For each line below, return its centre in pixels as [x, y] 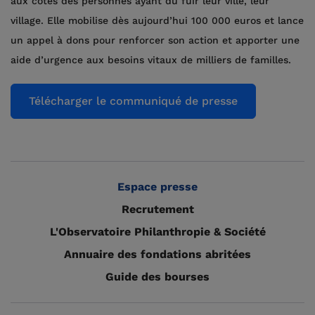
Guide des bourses [157, 277]
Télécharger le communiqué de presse [133, 101]
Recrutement [157, 209]
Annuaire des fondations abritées [157, 254]
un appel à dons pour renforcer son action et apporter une [155, 40]
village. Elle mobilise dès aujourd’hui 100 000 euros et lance [157, 20]
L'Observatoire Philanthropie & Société [157, 232]
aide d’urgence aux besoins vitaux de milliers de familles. [151, 60]
